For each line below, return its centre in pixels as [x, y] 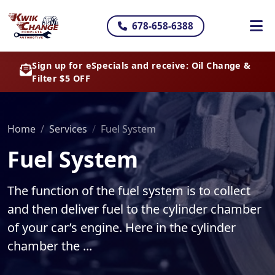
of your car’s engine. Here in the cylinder [122, 227]
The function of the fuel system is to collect [129, 191]
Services [68, 129]
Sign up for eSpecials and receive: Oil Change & [141, 65]
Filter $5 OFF [61, 78]
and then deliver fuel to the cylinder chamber [134, 209]
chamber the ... [50, 246]
